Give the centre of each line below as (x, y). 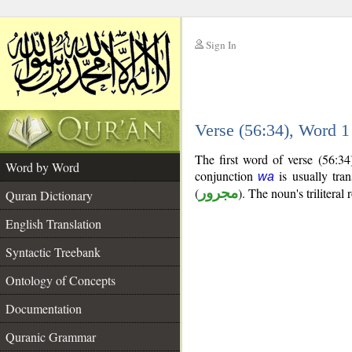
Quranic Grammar (51, 337)
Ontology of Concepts (60, 280)
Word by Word (42, 167)
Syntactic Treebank (53, 252)
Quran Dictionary (49, 195)
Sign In (221, 45)
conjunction (227, 176)
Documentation (44, 308)
